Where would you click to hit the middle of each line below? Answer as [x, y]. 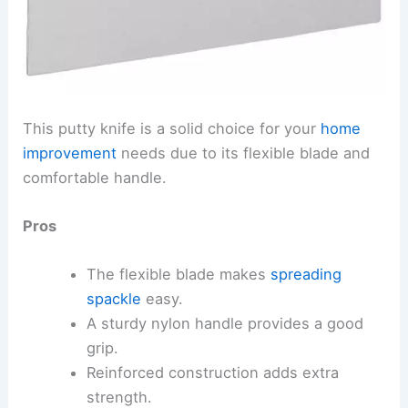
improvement [70, 153]
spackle [113, 299]
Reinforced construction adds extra [212, 373]
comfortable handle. [95, 177]
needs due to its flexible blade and [244, 153]
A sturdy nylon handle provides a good [224, 324]
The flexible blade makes [178, 275]
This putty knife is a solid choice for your [172, 128]
